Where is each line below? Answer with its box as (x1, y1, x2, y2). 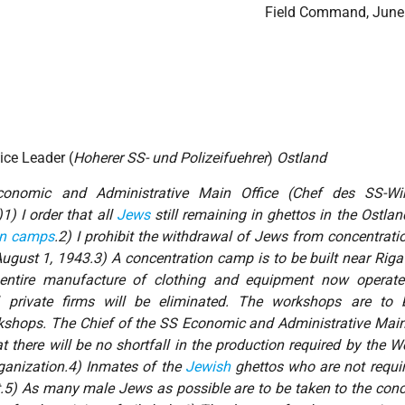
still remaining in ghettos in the (149, 206, 361, 224)
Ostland (273, 149, 327, 167)
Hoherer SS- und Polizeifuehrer (73, 149, 268, 167)
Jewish (184, 358, 231, 376)
